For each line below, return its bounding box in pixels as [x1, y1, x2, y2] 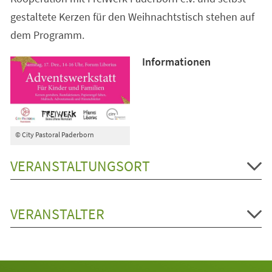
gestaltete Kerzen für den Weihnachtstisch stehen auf [10, 9, 254, 24]
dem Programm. [10, 27, 84, 42]
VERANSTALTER [10, 205, 104, 224]
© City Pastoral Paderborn [15, 130, 94, 140]
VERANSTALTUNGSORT [10, 157, 150, 176]
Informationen [141, 54, 211, 69]
